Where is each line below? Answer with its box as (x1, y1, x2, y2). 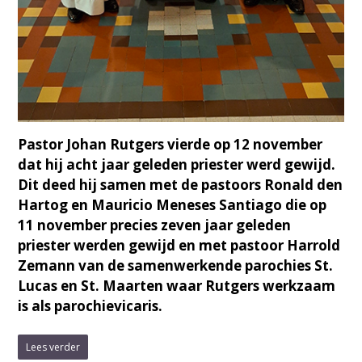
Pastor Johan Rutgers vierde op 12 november (18, 134, 323, 154)
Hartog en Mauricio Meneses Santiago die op (18, 195, 327, 214)
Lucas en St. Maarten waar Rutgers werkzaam (18, 276, 336, 295)
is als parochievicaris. (18, 296, 163, 315)
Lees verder (26, 339, 81, 354)
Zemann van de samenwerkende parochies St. (18, 255, 334, 275)
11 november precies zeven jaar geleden (18, 215, 292, 234)
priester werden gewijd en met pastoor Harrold (18, 235, 341, 255)
